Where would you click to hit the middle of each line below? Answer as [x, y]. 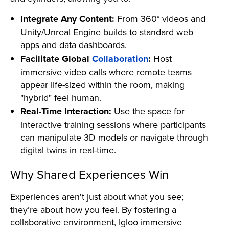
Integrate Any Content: [67, 19]
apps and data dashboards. [74, 44]
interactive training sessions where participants [113, 124]
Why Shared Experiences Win [89, 174]
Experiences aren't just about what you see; [97, 196]
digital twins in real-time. [68, 150]
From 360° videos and [160, 18]
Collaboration [120, 59]
